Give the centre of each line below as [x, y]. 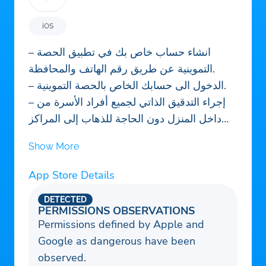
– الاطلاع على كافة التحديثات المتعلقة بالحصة [33, 186]
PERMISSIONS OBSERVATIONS [116, 211]
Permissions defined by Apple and [121, 225]
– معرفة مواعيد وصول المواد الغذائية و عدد [33, 152]
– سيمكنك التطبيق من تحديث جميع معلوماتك [33, 252]
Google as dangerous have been [117, 241]
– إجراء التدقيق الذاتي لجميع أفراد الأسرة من [33, 102]
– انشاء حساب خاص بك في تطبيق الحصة [33, 53]
